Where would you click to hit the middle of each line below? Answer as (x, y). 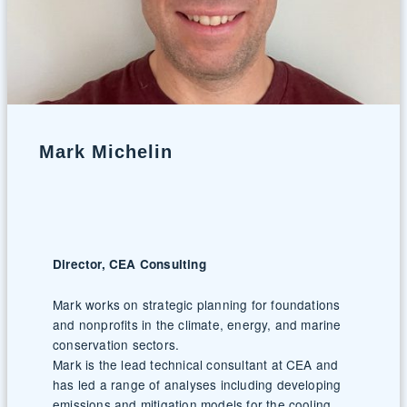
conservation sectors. (116, 344)
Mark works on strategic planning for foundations (197, 304)
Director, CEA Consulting (129, 263)
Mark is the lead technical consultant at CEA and (196, 364)
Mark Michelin (105, 152)
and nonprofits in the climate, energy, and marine (197, 324)
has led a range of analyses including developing (197, 384)
